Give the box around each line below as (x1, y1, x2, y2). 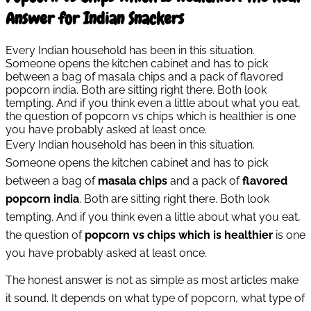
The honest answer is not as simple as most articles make (6, 274, 299, 287)
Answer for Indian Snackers (6, 7, 184, 29)
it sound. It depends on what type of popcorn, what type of (6, 292, 305, 305)
